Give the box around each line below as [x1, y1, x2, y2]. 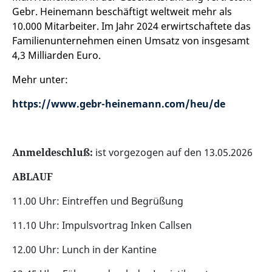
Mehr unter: [12, 73, 68, 86]
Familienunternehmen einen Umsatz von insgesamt [12, 34, 250, 47]
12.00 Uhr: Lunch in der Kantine [12, 243, 157, 256]
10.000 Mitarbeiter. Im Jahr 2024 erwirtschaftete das [12, 19, 251, 33]
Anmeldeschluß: [12, 146, 93, 159]
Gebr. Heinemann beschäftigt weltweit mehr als [12, 5, 232, 18]
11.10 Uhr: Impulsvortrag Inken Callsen [12, 219, 192, 232]
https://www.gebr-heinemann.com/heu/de [12, 97, 225, 110]
